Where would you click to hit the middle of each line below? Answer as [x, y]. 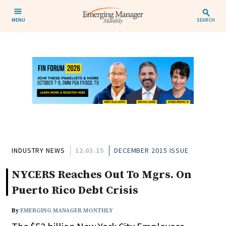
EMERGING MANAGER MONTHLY [67, 211]
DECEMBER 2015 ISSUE [151, 151]
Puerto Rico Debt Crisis [75, 191]
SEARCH [206, 20]
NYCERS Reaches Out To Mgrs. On [102, 175]
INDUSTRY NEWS [38, 151]
